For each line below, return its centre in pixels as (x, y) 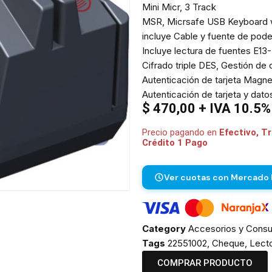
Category (164, 228)
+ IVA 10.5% (233, 108)
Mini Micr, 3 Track (179, 7)
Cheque (228, 243)
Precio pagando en (181, 132)
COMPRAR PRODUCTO (205, 263)
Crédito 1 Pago (175, 143)
